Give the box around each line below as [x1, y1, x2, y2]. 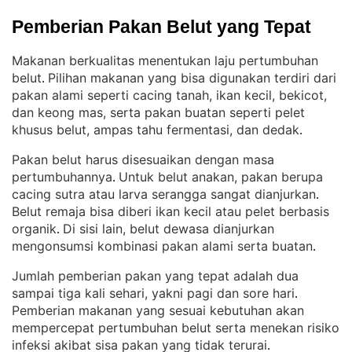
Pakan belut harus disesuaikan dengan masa [12, 152, 274, 167]
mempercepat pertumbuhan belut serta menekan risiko [12, 320, 339, 335]
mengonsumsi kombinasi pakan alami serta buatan [12, 238, 313, 254]
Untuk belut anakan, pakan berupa [119, 169, 323, 185]
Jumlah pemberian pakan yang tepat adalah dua [12, 268, 299, 284]
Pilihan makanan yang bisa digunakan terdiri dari [48, 70, 336, 86]
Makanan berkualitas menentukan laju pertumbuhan [12, 53, 318, 68]
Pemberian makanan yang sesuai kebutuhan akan [12, 302, 304, 318]
